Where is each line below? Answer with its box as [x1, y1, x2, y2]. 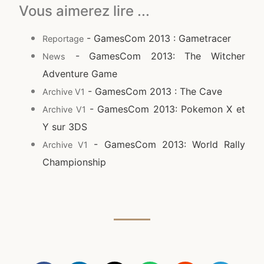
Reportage [42, 33, 84, 44]
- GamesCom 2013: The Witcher [65, 49, 245, 62]
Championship [42, 156, 107, 168]
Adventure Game [42, 67, 118, 80]
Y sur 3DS [42, 120, 88, 133]
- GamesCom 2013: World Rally [88, 138, 245, 150]
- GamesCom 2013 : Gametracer [84, 32, 232, 44]
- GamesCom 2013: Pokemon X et [85, 103, 245, 115]
